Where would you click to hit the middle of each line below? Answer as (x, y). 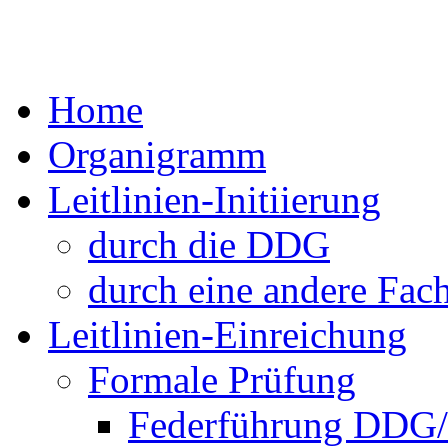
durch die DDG (209, 244)
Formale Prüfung (222, 379)
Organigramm (157, 154)
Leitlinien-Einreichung (227, 334)
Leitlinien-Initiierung (214, 199)
